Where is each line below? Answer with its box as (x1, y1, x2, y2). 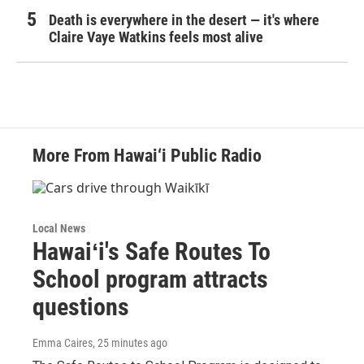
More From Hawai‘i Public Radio (32, 145, 262, 167)
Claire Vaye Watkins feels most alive (49, 28, 263, 46)
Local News (32, 222, 85, 236)
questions (32, 292, 129, 322)
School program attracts (32, 265, 268, 294)
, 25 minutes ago (93, 336, 167, 350)
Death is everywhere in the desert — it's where (49, 11, 319, 29)
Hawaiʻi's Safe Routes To (32, 237, 271, 266)
